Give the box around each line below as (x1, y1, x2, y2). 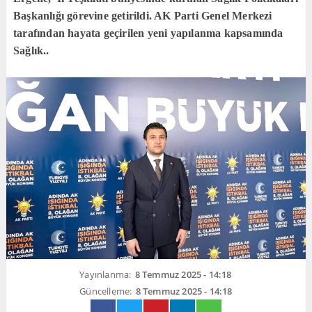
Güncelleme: (79, 285, 132, 298)
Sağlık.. (13, 45, 49, 56)
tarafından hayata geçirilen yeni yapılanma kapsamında (13, 27, 283, 39)
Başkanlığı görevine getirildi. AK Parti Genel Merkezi (13, 10, 272, 22)
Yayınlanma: (79, 268, 132, 281)
